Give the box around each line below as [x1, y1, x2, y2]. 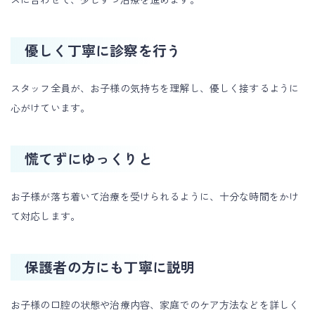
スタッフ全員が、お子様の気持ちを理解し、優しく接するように [11, 80, 300, 95]
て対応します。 [11, 208, 80, 223]
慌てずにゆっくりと [25, 148, 153, 169]
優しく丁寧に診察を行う [25, 39, 181, 60]
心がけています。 [11, 100, 91, 115]
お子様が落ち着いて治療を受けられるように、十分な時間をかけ [11, 188, 300, 203]
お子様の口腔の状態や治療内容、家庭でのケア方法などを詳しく [11, 297, 300, 311]
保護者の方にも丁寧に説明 [25, 256, 195, 277]
